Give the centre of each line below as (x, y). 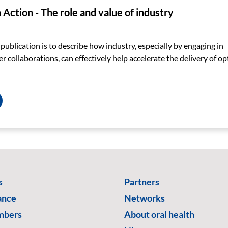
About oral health (159, 214)
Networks (145, 198)
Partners (142, 182)
